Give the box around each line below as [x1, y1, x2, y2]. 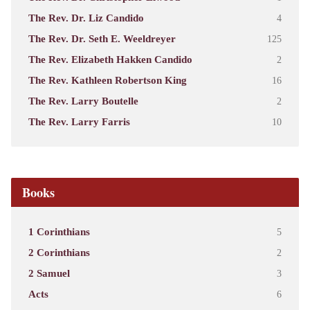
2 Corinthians [28, 246, 90, 259]
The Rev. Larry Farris [28, 116, 130, 128]
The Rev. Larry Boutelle [28, 95, 138, 107]
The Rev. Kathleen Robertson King [28, 74, 187, 86]
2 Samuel [28, 267, 70, 280]
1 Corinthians [28, 226, 90, 238]
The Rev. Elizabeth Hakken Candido [28, 53, 192, 66]
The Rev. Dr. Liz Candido [28, 12, 144, 24]
